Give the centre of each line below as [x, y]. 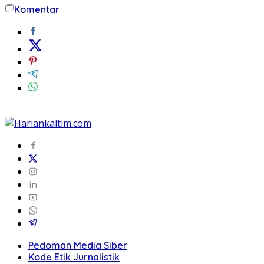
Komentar [37, 9]
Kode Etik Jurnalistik [74, 257]
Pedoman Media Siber [78, 245]
